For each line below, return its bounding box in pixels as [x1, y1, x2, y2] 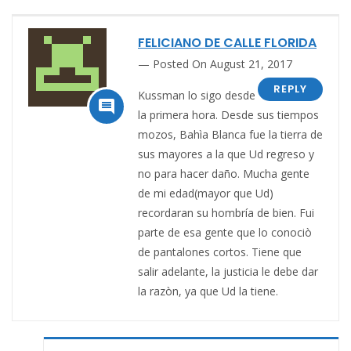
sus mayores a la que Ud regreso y [138, 146, 314, 161]
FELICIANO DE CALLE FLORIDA [138, 33, 317, 52]
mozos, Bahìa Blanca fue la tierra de [138, 126, 323, 142]
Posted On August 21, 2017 [153, 56, 292, 71]
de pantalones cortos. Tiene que [138, 244, 302, 259]
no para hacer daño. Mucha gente [138, 165, 309, 181]
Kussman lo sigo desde [138, 87, 255, 103]
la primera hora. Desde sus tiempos [138, 107, 319, 122]
